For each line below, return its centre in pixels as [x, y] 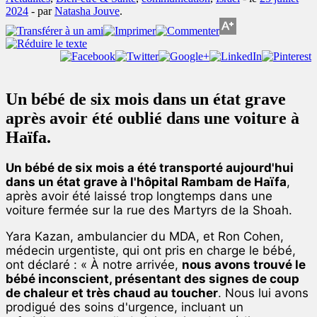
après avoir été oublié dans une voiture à [152, 118]
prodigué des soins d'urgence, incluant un [125, 307]
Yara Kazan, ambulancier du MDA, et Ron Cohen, [145, 237]
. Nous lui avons [263, 293]
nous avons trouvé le [244, 265]
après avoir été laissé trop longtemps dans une [139, 196]
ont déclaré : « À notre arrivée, [94, 265]
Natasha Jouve [87, 11]
